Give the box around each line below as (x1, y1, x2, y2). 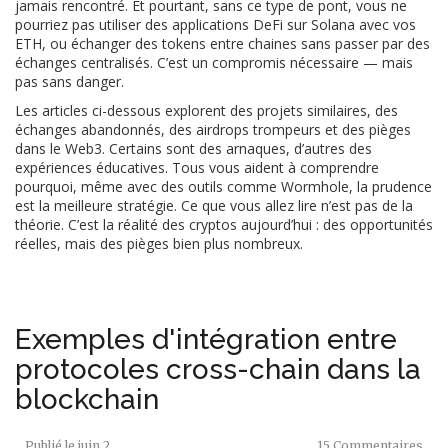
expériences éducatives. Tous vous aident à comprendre (15, 158, 379, 177)
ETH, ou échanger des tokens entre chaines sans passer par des (15, 34, 430, 53)
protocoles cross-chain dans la (15, 353, 421, 386)
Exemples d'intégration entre (15, 323, 397, 356)
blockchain (15, 383, 159, 416)
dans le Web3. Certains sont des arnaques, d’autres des (15, 139, 372, 158)
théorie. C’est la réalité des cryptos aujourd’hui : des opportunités (15, 215, 433, 234)
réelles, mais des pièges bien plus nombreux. (15, 234, 303, 253)
